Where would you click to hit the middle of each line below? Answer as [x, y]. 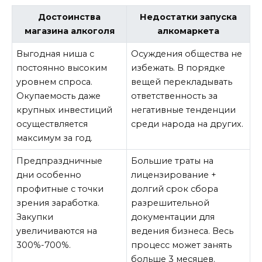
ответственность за [175, 96]
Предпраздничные [60, 161]
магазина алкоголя [69, 31]
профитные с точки [60, 189]
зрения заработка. [58, 203]
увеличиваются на [57, 231]
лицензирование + [174, 175]
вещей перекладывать [182, 82]
